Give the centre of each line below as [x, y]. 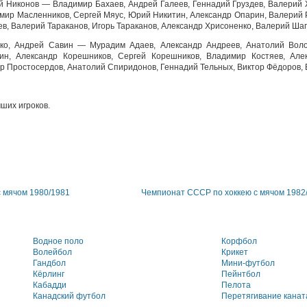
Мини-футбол [248, 263]
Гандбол [49, 263]
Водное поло [58, 241]
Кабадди [50, 285]
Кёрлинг [49, 274]
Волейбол [52, 252]
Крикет [235, 252]
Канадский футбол [69, 296]
